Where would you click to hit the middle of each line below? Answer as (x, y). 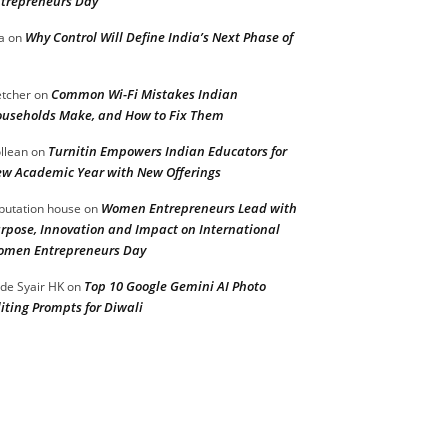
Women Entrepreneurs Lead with (199, 207)
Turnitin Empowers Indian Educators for (167, 150)
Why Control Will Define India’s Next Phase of (159, 36)
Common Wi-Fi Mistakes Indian (144, 93)
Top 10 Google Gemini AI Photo (175, 285)
